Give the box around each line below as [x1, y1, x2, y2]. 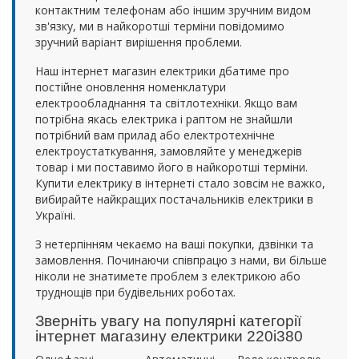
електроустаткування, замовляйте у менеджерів [35, 143, 302, 159]
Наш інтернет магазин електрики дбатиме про [35, 63, 289, 79]
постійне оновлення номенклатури [35, 79, 226, 95]
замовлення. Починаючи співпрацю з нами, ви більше [35, 252, 327, 268]
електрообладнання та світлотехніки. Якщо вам [35, 95, 297, 111]
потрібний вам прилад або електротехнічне [35, 127, 275, 143]
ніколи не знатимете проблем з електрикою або [35, 268, 301, 284]
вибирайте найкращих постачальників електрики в [35, 191, 313, 207]
